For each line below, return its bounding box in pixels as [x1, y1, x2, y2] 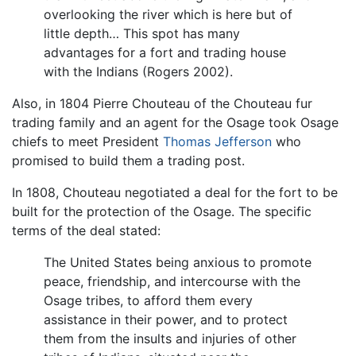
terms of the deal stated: [12, 222, 161, 238]
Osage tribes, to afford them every [44, 292, 253, 308]
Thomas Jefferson [163, 133, 272, 149]
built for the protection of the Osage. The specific [12, 203, 311, 219]
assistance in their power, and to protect [44, 311, 288, 327]
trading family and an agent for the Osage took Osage [12, 114, 339, 130]
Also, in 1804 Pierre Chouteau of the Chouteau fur [12, 95, 312, 111]
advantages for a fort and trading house [44, 44, 286, 60]
